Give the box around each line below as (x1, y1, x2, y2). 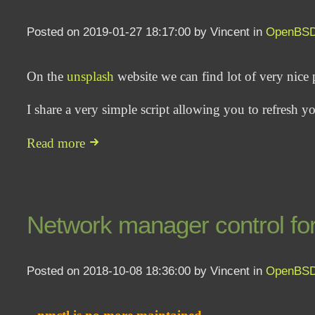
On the (27, 69, 67, 84)
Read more (27, 135, 89, 150)
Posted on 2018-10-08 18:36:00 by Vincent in (27, 263, 266, 278)
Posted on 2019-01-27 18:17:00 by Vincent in (27, 25, 266, 39)
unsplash (67, 69, 115, 84)
